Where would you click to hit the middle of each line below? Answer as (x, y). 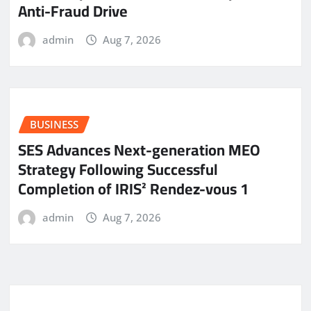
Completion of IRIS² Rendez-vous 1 (133, 188)
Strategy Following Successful (118, 169)
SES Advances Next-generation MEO (139, 150)
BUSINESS (54, 125)
